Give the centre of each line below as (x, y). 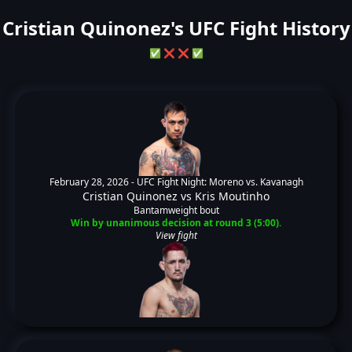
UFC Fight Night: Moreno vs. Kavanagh (220, 182)
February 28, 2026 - (93, 182)
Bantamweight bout (176, 210)
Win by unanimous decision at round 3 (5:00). (176, 223)
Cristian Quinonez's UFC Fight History (176, 28)
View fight (176, 235)
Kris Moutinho (232, 196)
